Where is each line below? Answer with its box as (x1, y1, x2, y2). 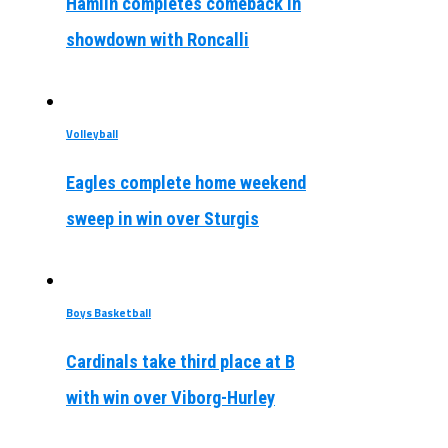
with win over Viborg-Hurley (65, 386, 275, 408)
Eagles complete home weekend (65, 171, 306, 193)
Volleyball (65, 124, 118, 142)
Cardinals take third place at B (65, 350, 295, 372)
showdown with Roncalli (65, 28, 249, 50)
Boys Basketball (65, 303, 151, 321)
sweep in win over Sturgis (65, 207, 259, 229)
